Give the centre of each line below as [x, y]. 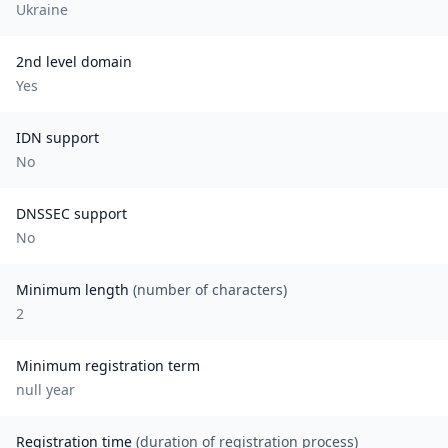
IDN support [57, 137]
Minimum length [74, 289]
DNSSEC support [71, 213]
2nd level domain [74, 61]
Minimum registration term [108, 365]
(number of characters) [210, 289]
